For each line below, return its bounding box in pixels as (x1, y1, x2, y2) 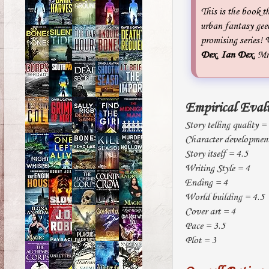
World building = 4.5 (185, 191, 264, 203)
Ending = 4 (185, 177, 228, 189)
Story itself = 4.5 (185, 148, 248, 160)
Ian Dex (221, 49, 253, 61)
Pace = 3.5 (185, 220, 225, 232)
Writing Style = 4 (185, 162, 250, 174)
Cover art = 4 (185, 205, 235, 217)
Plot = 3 (185, 234, 216, 246)
